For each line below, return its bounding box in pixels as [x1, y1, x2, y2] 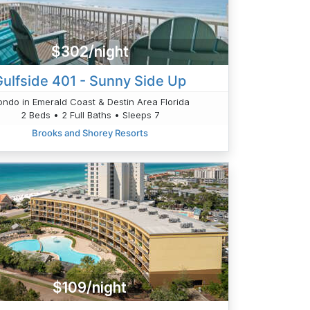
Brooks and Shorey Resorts [31, 127, 148, 138]
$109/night [53, 278, 127, 296]
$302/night [51, 43, 129, 61]
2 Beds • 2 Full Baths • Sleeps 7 [20, 109, 159, 120]
